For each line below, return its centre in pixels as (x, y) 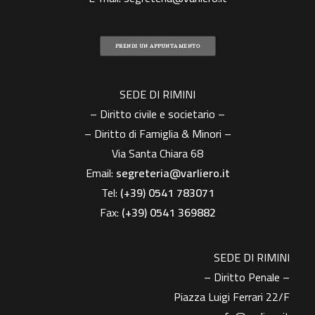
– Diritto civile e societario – (157, 114)
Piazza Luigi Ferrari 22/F (232, 297)
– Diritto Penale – (247, 277)
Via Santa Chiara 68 (157, 153)
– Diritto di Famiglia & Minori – (157, 134)
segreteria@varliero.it (173, 173)
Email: (101, 173)
